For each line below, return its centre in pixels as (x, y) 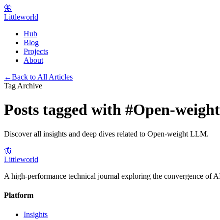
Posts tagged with (65, 110)
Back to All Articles (42, 77)
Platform (19, 195)
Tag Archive (23, 86)
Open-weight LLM (177, 134)
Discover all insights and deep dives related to (76, 134)
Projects (36, 51)
